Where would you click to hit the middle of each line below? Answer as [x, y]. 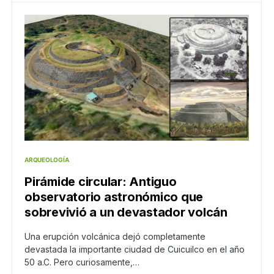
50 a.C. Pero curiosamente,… [82, 262]
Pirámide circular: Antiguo [101, 182]
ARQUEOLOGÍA [47, 160]
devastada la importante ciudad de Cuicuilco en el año [135, 250]
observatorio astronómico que [114, 197]
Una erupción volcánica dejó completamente [115, 237]
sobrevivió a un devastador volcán [126, 213]
